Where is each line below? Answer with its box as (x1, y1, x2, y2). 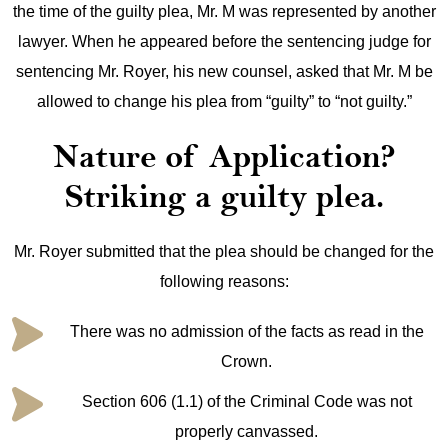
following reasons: (159, 273, 289, 290)
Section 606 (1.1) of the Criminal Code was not (81, 393, 412, 410)
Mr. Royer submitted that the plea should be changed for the (14, 243, 434, 260)
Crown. (221, 353, 272, 370)
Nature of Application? (52, 137, 396, 176)
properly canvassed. (175, 423, 318, 440)
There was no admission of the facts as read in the (69, 323, 424, 340)
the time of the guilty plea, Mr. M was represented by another (12, 3, 436, 20)
